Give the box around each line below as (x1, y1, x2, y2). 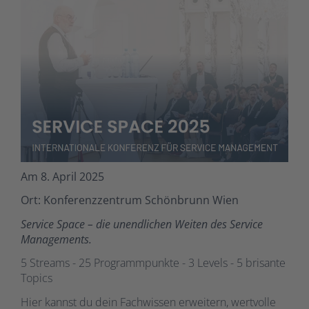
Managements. (21, 231, 92, 247)
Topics (21, 270, 52, 286)
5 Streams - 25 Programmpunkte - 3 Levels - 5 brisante (21, 255, 286, 271)
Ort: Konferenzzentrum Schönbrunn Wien (21, 192, 239, 208)
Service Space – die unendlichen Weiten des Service (21, 216, 263, 232)
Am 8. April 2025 (21, 168, 104, 184)
